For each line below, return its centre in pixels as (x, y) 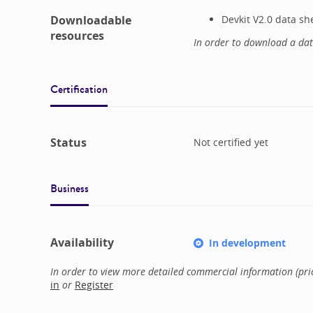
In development (247, 242)
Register (94, 284)
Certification (79, 89)
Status (68, 143)
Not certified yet (231, 142)
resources (77, 35)
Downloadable (91, 20)
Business (70, 189)
